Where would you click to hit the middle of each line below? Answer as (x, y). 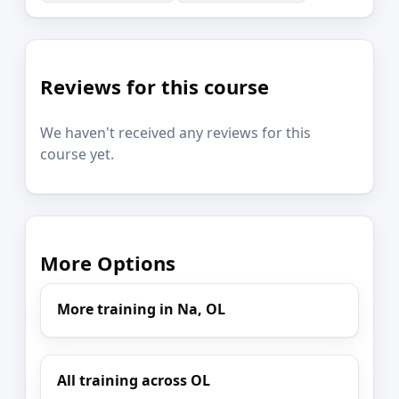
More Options (108, 262)
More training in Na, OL (142, 309)
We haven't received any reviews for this (175, 132)
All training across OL (134, 380)
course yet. (77, 154)
